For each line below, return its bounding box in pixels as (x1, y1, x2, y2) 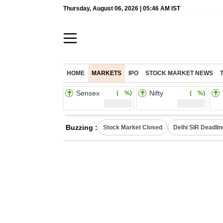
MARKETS (92, 70, 121, 76)
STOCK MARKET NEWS (145, 70, 213, 76)
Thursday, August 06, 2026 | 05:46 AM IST (63, 5, 180, 12)
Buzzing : (66, 123, 98, 131)
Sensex (76, 89, 100, 97)
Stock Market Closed (103, 124, 162, 131)
